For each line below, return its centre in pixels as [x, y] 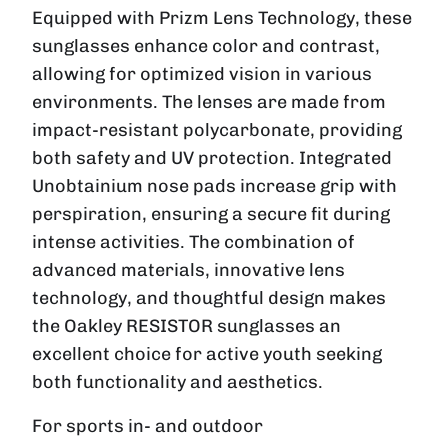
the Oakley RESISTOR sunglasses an [186, 325]
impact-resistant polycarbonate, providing [217, 129]
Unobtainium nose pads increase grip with [214, 185]
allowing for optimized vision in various [202, 73]
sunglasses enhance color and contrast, [206, 45]
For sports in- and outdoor [147, 425]
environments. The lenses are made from [209, 101]
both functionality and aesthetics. [177, 381]
